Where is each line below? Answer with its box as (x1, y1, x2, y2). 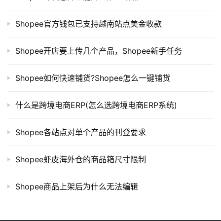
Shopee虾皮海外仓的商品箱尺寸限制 (15, 154, 146, 165)
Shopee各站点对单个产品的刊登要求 (15, 127, 146, 138)
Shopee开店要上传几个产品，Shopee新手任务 (15, 46, 182, 56)
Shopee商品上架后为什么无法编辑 (15, 182, 138, 192)
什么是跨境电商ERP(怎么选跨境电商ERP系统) (15, 100, 177, 110)
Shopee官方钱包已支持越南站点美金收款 (15, 19, 162, 29)
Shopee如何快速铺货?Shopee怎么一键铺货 (15, 73, 170, 83)
